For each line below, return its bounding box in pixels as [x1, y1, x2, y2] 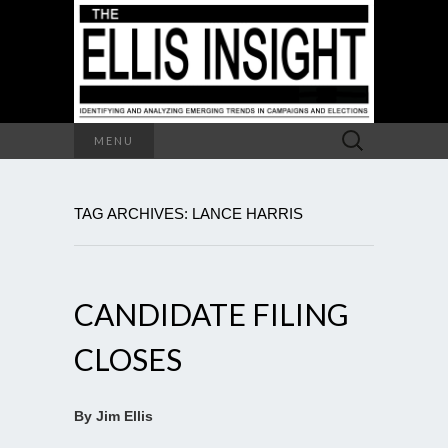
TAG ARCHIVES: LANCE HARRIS [74, 204, 303, 222]
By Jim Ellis [74, 407, 153, 424]
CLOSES [74, 340, 182, 377]
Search [331, 124, 376, 141]
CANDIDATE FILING [74, 295, 349, 332]
